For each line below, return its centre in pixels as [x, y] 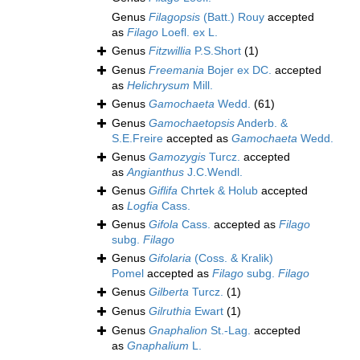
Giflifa [163, 191]
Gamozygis [177, 157]
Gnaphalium [158, 346]
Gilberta [169, 292]
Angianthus [155, 172]
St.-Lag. [229, 331]
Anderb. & [261, 123]
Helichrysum [158, 86]
